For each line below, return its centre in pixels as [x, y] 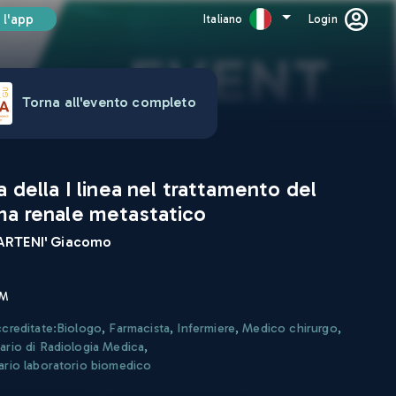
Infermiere [206, 327]
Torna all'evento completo [109, 102]
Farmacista [140, 327]
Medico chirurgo [290, 327]
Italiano [223, 19]
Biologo [80, 327]
